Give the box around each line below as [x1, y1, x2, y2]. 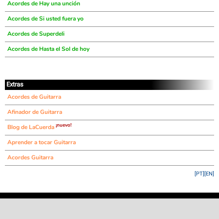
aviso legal [97, 200, 122, 206]
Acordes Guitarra [7, 153, 53, 161]
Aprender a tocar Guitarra [7, 138, 76, 146]
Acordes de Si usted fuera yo [7, 15, 84, 22]
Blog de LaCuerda [7, 123, 56, 131]
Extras [6, 81, 23, 88]
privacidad [128, 200, 152, 206]
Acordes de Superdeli [7, 30, 65, 38]
